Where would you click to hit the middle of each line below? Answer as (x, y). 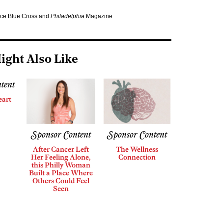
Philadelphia (68, 16)
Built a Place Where (61, 173)
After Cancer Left (61, 149)
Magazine (98, 16)
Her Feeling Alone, (61, 157)
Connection (137, 157)
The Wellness (137, 149)
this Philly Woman (61, 165)
